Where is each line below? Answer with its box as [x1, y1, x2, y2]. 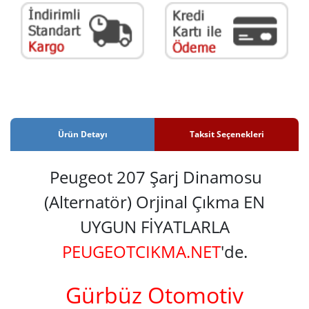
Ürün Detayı [57, 128, 108, 140]
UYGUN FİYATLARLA [79, 215, 230, 238]
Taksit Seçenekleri [189, 128, 264, 140]
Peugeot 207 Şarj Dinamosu [50, 165, 262, 188]
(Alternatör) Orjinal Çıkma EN [44, 190, 265, 213]
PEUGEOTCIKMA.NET [61, 239, 221, 263]
